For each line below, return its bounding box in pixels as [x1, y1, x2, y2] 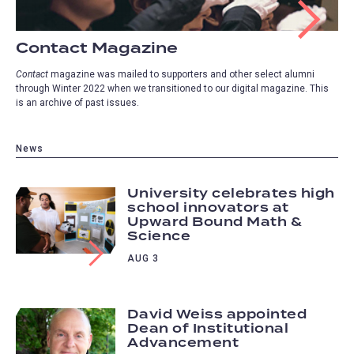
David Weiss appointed [127, 305, 307, 326]
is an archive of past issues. [16, 97, 139, 109]
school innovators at [127, 198, 289, 218]
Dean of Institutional [127, 319, 289, 340]
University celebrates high [127, 183, 335, 204]
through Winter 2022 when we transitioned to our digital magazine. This [16, 83, 329, 95]
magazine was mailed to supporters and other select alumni [51, 69, 314, 81]
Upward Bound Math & [127, 212, 303, 232]
